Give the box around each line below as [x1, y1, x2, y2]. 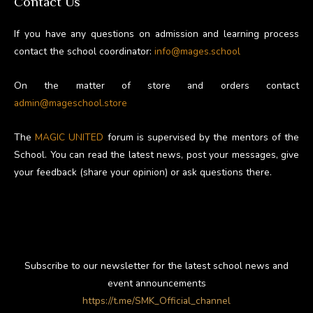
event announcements [107, 276, 206, 290]
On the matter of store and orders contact [14, 78, 299, 92]
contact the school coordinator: [14, 44, 154, 58]
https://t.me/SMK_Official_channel [82, 293, 231, 307]
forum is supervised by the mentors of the [103, 130, 300, 144]
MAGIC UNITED [35, 130, 104, 144]
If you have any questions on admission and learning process [14, 27, 299, 41]
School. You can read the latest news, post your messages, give [14, 147, 299, 161]
